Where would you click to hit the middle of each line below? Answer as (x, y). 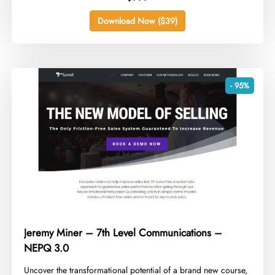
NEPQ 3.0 (47, 248)
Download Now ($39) (137, 21)
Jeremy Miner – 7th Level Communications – (123, 233)
